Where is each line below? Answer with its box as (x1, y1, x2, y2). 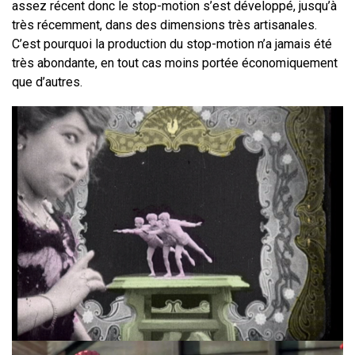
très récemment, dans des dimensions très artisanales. (12, 17, 317, 33)
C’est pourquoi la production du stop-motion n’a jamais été (12, 36, 332, 52)
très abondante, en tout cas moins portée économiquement (12, 55, 338, 71)
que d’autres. (12, 74, 82, 90)
